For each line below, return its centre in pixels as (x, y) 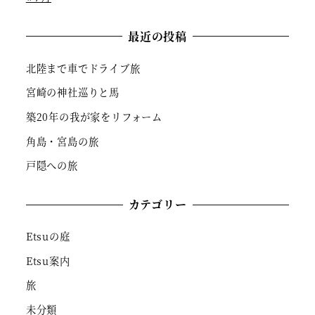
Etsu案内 (48, 261)
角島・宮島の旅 (62, 141)
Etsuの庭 (48, 237)
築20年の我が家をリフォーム (94, 117)
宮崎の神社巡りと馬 (72, 92)
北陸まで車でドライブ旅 (83, 68)
